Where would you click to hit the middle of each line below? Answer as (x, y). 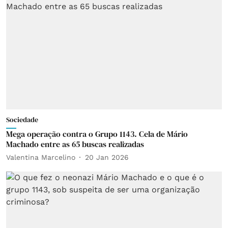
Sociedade (22, 120)
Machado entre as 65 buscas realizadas (75, 144)
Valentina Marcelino (41, 157)
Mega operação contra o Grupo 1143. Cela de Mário (97, 134)
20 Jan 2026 (107, 157)
